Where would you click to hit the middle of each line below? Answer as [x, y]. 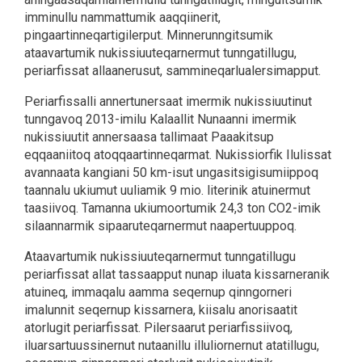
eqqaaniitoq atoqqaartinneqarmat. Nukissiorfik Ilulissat [178, 154]
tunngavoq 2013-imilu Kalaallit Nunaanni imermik [160, 119]
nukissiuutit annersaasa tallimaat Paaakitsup [149, 137]
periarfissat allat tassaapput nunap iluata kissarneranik [177, 274]
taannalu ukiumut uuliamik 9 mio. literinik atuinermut [167, 190]
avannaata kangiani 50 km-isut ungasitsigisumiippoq [171, 172]
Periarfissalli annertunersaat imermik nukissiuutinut [168, 101]
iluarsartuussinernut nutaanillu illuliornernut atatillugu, [172, 345]
